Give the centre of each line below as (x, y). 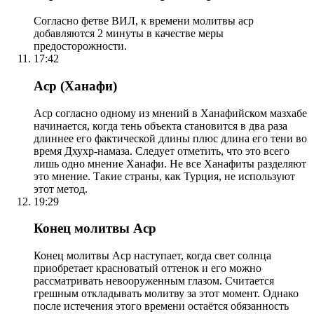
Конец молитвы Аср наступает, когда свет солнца (152, 255)
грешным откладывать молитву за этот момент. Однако (166, 293)
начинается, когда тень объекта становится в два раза (161, 125)
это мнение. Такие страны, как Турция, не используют (164, 176)
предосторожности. (80, 46)
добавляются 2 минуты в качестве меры (129, 34)
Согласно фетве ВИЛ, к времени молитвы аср (144, 21)
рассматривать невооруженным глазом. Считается (154, 280)
